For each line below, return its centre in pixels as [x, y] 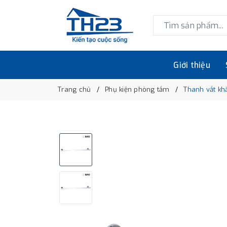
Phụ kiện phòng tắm [137, 89]
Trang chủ [74, 89]
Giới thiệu [192, 65]
